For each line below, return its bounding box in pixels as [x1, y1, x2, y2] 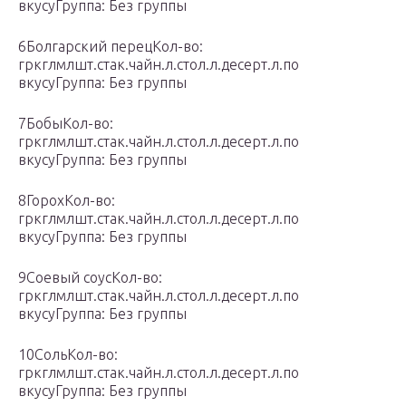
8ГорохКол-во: [18, 192, 115, 209]
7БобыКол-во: [18, 115, 113, 132]
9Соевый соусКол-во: [18, 269, 162, 286]
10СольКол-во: [18, 346, 118, 363]
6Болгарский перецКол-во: [18, 38, 203, 55]
